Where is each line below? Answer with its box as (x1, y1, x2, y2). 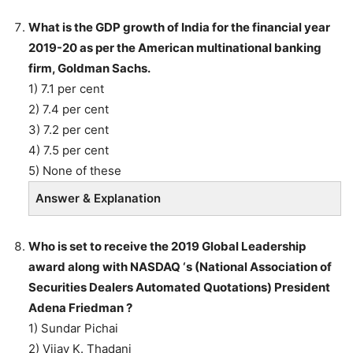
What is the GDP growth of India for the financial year (28, 19, 330, 35)
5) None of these (28, 162, 121, 178)
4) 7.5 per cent (28, 142, 109, 158)
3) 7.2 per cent (28, 121, 109, 137)
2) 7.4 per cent (28, 101, 109, 117)
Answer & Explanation (35, 190, 161, 206)
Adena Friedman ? (28, 299, 132, 315)
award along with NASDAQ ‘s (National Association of (28, 258, 332, 274)
